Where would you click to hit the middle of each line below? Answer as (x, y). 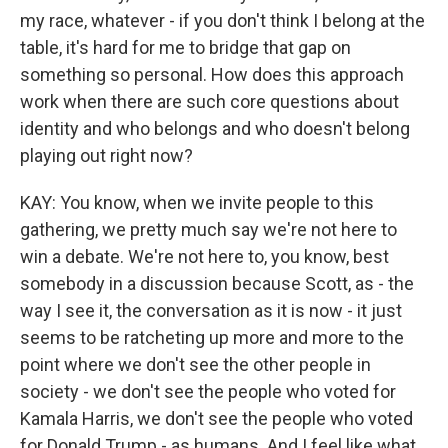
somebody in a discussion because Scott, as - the (217, 283)
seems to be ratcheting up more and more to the (212, 337)
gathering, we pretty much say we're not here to (208, 229)
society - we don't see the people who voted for (208, 391)
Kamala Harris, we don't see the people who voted (216, 418)
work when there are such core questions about (209, 101)
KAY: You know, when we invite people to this (197, 202)
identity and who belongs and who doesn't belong (215, 128)
